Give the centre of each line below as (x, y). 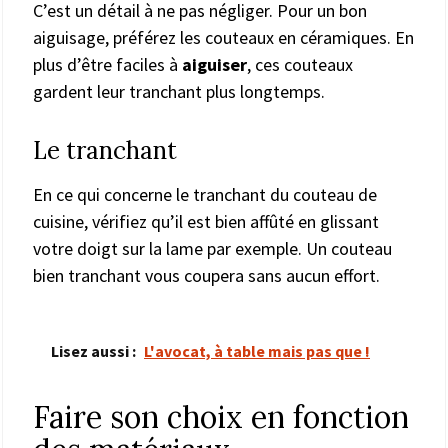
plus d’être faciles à (107, 65)
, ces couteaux (300, 65)
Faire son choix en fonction (221, 417)
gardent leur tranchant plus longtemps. (181, 92)
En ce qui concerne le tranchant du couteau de (205, 195)
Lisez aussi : (93, 351)
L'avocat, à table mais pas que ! (257, 351)
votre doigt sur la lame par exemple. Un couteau (212, 249)
